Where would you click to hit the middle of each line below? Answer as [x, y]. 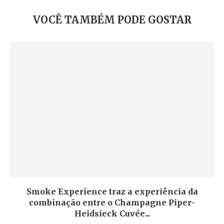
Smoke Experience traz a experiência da [112, 191]
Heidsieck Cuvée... [112, 213]
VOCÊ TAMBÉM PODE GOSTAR [112, 20]
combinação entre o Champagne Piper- [112, 202]
